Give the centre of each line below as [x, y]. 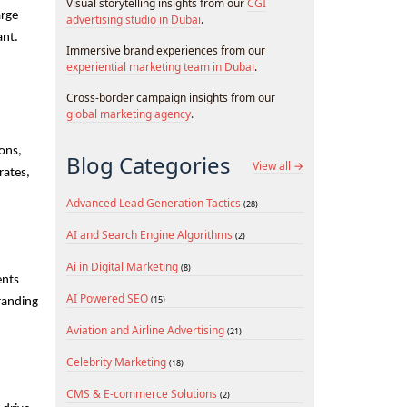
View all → [278, 166]
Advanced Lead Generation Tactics [155, 203]
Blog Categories [149, 165]
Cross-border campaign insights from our [171, 98]
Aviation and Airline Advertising [147, 330]
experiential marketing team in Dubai [160, 67]
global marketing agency [129, 114]
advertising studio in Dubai [134, 20]
